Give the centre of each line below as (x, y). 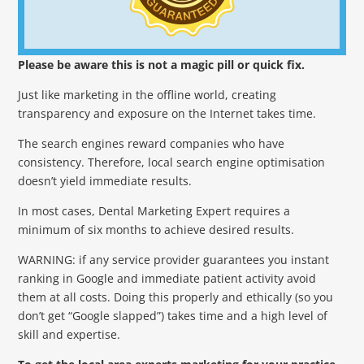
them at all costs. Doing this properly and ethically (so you (176, 297)
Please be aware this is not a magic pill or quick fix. (162, 64)
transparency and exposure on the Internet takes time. (167, 113)
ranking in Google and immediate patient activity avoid (167, 278)
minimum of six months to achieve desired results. (156, 229)
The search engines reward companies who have (152, 143)
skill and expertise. (69, 334)
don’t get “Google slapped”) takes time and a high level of (173, 315)
